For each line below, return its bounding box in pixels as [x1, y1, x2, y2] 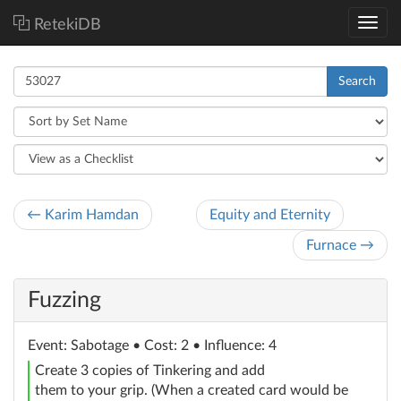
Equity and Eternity [209, 208, 330, 222]
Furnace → [306, 238, 374, 252]
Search [338, 75, 376, 88]
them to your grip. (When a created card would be [35, 383, 348, 397]
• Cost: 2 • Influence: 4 [132, 338, 277, 353]
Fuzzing [28, 289, 101, 311]
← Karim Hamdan [27, 208, 139, 222]
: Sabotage [64, 338, 129, 353]
